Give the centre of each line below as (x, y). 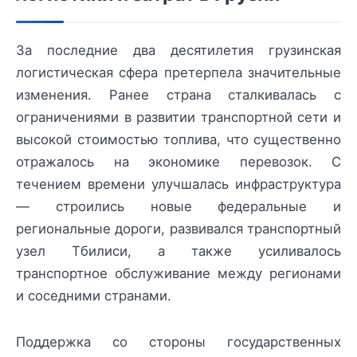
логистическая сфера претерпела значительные (178, 73)
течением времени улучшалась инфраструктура (178, 184)
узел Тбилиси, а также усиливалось (178, 251)
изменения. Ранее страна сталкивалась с (178, 95)
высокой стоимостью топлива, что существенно (178, 139)
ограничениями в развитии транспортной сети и (178, 117)
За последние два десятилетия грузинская (178, 50)
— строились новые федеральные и (178, 206)
